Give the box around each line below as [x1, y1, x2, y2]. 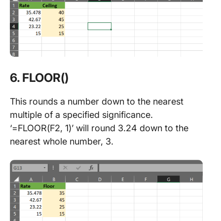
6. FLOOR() [10, 70, 69, 85]
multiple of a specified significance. [10, 109, 153, 120]
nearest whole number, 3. [10, 136, 113, 147]
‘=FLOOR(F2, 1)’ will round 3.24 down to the [10, 122, 188, 133]
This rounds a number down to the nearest [10, 96, 184, 107]
